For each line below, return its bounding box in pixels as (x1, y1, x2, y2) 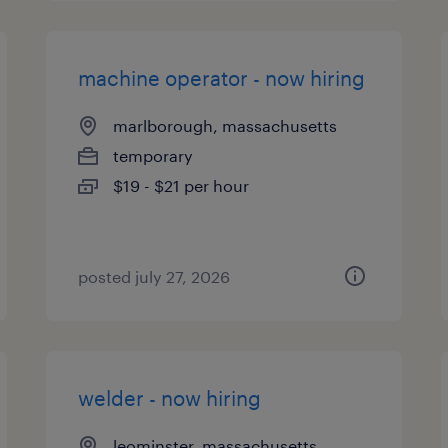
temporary (113, 146, 194, 165)
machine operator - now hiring (78, 66, 366, 90)
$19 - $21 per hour (113, 176, 250, 195)
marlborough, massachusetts (113, 116, 338, 135)
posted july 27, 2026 (78, 267, 231, 286)
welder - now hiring (78, 386, 262, 410)
